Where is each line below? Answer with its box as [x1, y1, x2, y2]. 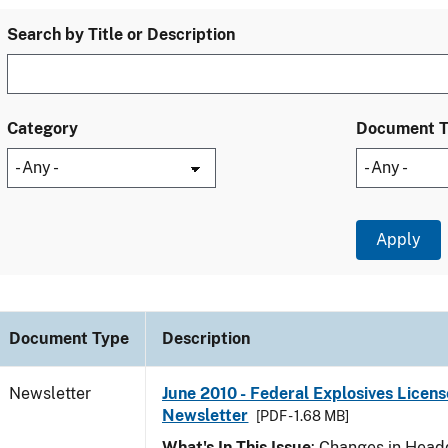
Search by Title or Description [7, 25, 235, 44]
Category [7, 119, 78, 138]
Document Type [9, 329, 129, 348]
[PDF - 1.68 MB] [256, 408, 350, 424]
